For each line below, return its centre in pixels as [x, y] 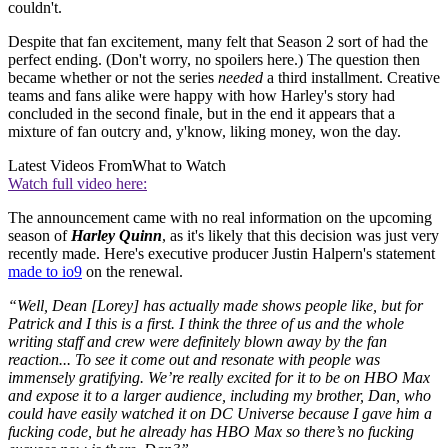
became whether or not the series [113, 78]
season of [39, 236]
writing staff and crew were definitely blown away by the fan [197, 342]
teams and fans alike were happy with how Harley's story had [201, 96]
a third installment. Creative [351, 78]
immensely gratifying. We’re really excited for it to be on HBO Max [219, 378]
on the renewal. [134, 272]
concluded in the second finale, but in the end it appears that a [201, 114]
